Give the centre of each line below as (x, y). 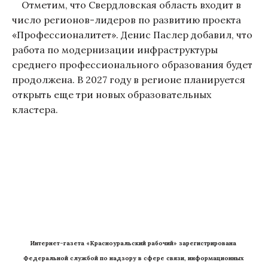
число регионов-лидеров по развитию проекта (127, 19)
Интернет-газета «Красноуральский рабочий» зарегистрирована (133, 243)
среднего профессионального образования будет (132, 64)
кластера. (35, 109)
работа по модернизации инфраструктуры (115, 49)
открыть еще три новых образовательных (112, 94)
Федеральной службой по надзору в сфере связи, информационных (133, 258)
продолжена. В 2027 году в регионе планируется (129, 79)
